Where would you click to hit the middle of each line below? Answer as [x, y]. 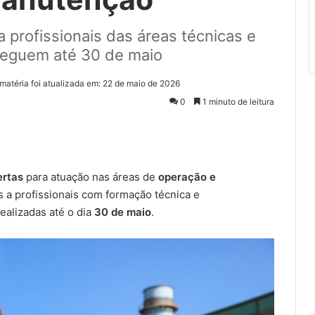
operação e [187, 176]
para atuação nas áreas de [91, 176]
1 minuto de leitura [237, 101]
